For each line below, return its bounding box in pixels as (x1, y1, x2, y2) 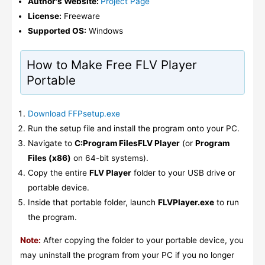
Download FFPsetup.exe (28, 109, 121, 119)
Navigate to (28, 138, 75, 148)
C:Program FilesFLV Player (75, 138, 180, 148)
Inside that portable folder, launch (28, 198, 159, 208)
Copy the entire (28, 168, 90, 178)
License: (28, 11, 62, 21)
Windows (86, 25, 124, 35)
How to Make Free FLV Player (26, 57, 197, 72)
